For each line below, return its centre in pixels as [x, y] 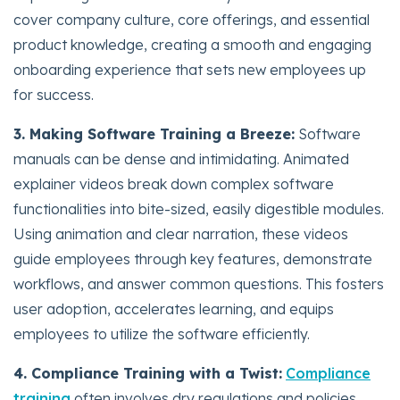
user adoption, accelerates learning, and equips [174, 308]
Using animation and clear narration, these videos [181, 233]
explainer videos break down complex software [174, 183]
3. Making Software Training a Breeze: [154, 133]
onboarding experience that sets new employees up [190, 69]
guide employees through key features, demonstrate [193, 258]
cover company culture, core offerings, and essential [192, 19]
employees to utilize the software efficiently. [162, 333]
